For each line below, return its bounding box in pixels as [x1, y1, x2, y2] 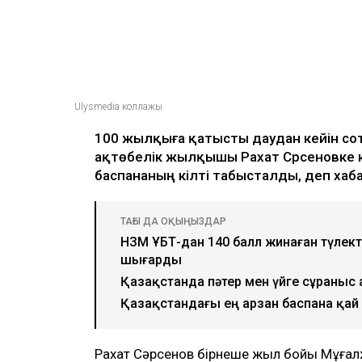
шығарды [120, 252, 182, 268]
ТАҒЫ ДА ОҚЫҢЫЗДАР [120, 216, 226, 228]
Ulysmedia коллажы [74, 101, 162, 113]
